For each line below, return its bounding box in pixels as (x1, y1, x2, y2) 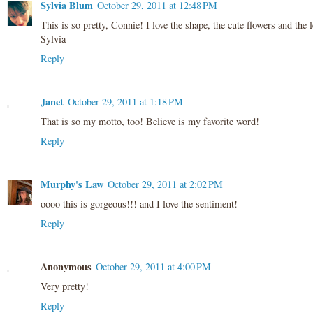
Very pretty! (41, 279, 89, 293)
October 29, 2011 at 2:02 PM (108, 177, 223, 191)
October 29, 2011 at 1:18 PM (68, 95, 183, 109)
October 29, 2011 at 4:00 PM (96, 260, 211, 274)
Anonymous (41, 259, 92, 275)
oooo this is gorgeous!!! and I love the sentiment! (41, 197, 238, 211)
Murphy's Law (41, 177, 103, 192)
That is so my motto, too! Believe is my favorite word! (41, 115, 259, 129)
